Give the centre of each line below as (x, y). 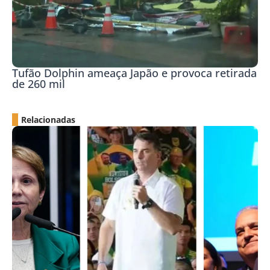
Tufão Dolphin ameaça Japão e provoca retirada (134, 73)
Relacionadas (48, 119)
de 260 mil (39, 83)
